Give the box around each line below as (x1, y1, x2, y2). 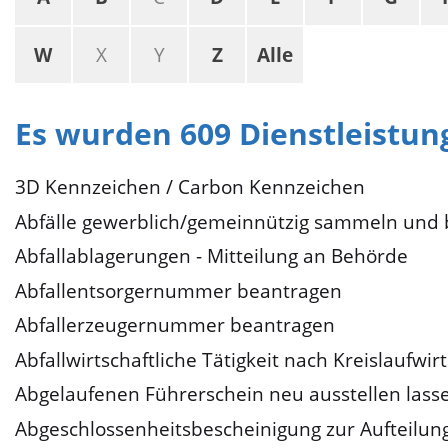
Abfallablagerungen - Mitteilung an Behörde (15, 243, 408, 270)
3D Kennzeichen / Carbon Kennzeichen (15, 174, 365, 201)
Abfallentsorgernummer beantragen (15, 277, 342, 304)
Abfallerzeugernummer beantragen (15, 312, 335, 339)
